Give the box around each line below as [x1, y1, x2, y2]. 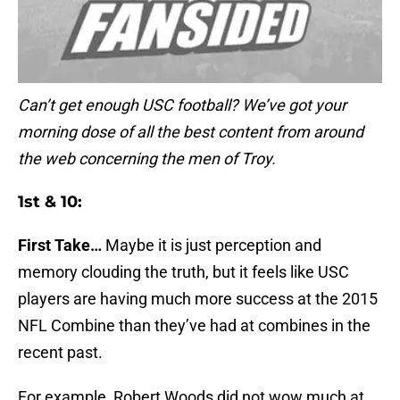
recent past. [18, 343, 103, 362]
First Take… [18, 236, 102, 255]
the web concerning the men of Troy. [18, 149, 276, 169]
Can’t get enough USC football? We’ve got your [18, 96, 346, 115]
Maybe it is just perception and [102, 236, 321, 255]
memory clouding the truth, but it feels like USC [18, 262, 349, 282]
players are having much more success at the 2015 [18, 289, 378, 309]
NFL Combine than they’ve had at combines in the [18, 316, 371, 336]
